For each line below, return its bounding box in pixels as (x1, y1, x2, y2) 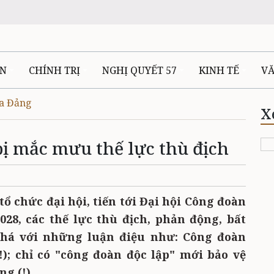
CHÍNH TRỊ (29, 64, 80, 77)
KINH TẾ (199, 64, 239, 77)
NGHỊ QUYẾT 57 (102, 64, 177, 77)
